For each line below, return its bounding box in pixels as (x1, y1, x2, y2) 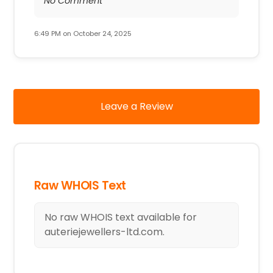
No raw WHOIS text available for (44, 210, 197, 225)
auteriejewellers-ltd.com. (44, 225, 165, 239)
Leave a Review (100, 99, 173, 113)
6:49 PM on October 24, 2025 (34, 29, 132, 39)
